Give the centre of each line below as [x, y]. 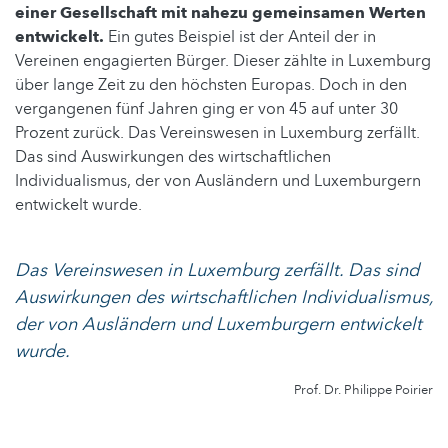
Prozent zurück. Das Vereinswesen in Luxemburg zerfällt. [217, 132]
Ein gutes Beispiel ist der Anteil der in [240, 36]
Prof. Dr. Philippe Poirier [363, 389]
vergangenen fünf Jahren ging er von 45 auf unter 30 [206, 108]
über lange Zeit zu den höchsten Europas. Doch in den [211, 84]
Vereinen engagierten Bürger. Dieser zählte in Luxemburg [223, 60]
